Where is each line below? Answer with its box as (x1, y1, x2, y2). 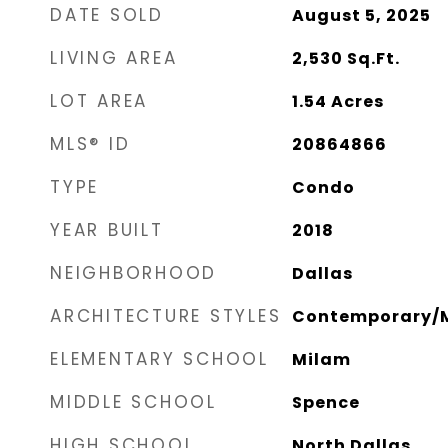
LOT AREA (50, 89, 148, 113)
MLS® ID (50, 132, 131, 156)
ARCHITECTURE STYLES (50, 304, 282, 328)
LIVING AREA (50, 46, 178, 70)
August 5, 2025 (291, 4, 431, 27)
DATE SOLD (50, 3, 164, 27)
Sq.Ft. (346, 47, 400, 70)
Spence (291, 391, 360, 414)
